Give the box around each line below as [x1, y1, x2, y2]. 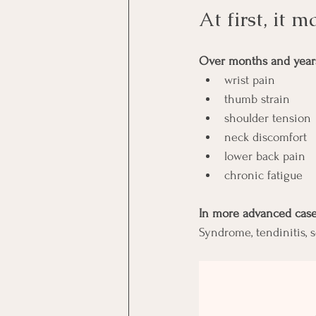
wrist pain [224, 73, 275, 87]
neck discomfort [224, 130, 307, 144]
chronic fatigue [224, 168, 303, 182]
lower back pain [224, 149, 305, 163]
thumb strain [224, 92, 290, 106]
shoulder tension [224, 111, 311, 125]
